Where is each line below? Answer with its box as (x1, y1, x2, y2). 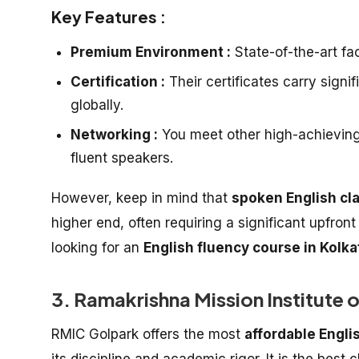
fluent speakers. (71, 150, 173, 166)
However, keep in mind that (51, 190, 232, 206)
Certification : (71, 74, 165, 90)
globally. (71, 97, 123, 113)
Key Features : (51, 6, 166, 26)
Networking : (71, 127, 158, 143)
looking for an (51, 240, 143, 256)
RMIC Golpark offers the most (51, 326, 244, 342)
